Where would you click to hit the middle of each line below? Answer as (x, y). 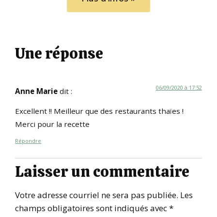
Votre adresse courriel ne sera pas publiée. (97, 195)
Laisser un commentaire (102, 171)
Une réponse (59, 53)
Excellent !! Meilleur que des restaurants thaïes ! (100, 111)
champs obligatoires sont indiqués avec (92, 208)
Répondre (28, 140)
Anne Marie (37, 91)
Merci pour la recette (53, 124)
